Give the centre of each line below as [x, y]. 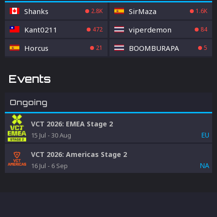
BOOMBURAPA [154, 48]
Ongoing [29, 102]
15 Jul [39, 135]
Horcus [36, 48]
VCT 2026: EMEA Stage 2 [72, 124]
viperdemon [150, 29]
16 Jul [39, 166]
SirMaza [143, 11]
